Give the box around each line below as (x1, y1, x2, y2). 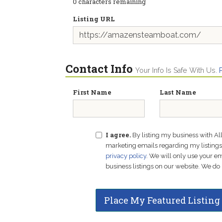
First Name (73, 88, 111, 97)
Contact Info (65, 61, 133, 76)
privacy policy (105, 152, 146, 160)
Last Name (160, 88, 196, 97)
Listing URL (73, 14, 115, 23)
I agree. (105, 130, 131, 139)
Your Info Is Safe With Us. (135, 66, 219, 74)
